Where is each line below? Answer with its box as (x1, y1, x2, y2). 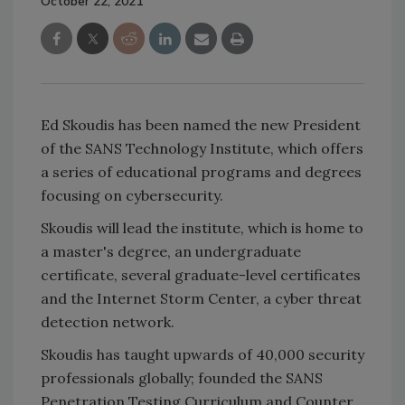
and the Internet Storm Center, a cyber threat (41, 288, 362, 307)
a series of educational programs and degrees (41, 162, 362, 181)
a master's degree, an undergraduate (41, 241, 301, 260)
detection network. (41, 312, 174, 331)
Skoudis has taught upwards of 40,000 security (41, 344, 364, 363)
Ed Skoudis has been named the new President (41, 115, 361, 134)
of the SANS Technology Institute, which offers (41, 138, 363, 157)
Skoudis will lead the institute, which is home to (41, 218, 363, 237)
